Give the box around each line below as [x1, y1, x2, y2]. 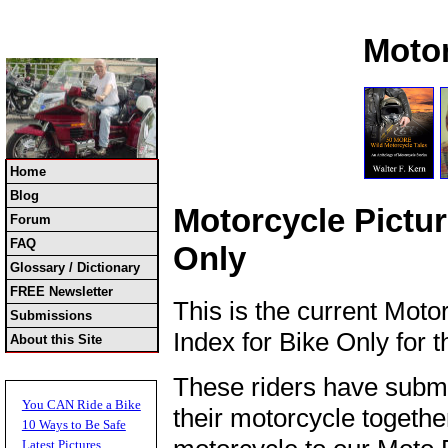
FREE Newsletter [10, 284, 113, 299]
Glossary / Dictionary [10, 260, 140, 275]
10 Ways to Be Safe [21, 417, 126, 433]
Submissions [10, 308, 92, 323]
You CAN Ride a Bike [21, 397, 141, 413]
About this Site [10, 332, 102, 347]
